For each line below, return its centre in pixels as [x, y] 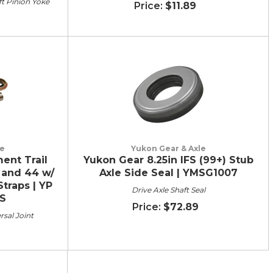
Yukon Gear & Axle [168, 148]
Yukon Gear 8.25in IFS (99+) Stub [168, 160]
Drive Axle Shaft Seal [168, 190]
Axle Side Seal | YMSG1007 [168, 172]
